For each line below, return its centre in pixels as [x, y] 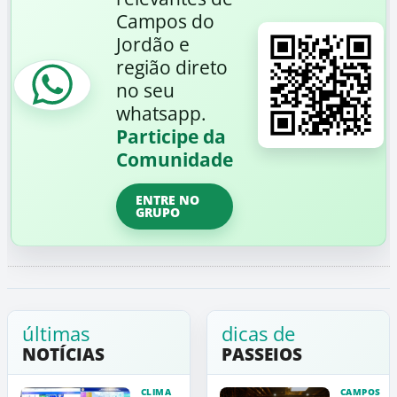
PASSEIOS [262, 354]
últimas [56, 333]
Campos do [165, 21]
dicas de [258, 333]
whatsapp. [161, 113]
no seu [145, 90]
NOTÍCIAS [63, 354]
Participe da [171, 136]
